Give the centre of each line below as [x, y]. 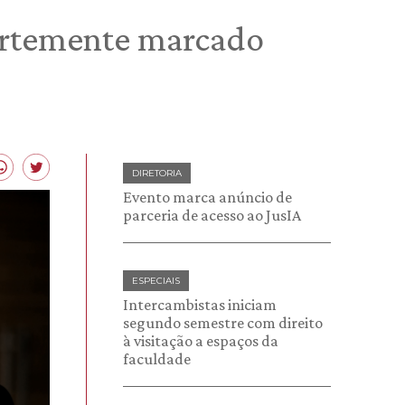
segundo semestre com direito [223, 323]
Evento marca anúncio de [207, 197]
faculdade [157, 359]
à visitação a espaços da [201, 341]
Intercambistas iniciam [200, 305]
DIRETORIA [157, 173]
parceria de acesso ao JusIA [212, 215]
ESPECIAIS [156, 281]
